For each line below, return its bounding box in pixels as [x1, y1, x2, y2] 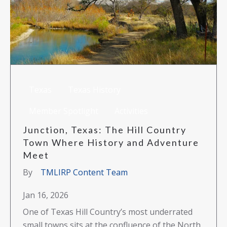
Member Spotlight [29, 105, 98, 117]
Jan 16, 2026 [23, 189, 68, 201]
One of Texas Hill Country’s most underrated [23, 206, 193, 217]
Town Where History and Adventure [23, 136, 199, 148]
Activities [115, 105, 148, 117]
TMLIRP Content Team [41, 166, 128, 178]
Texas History [68, 84, 121, 95]
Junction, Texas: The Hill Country [23, 124, 186, 135]
